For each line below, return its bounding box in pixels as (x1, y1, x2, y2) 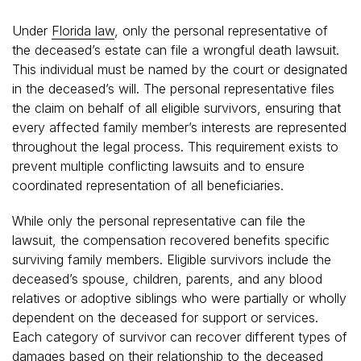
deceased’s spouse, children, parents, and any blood (12, 270, 322, 287)
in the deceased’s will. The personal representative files (12, 80, 334, 97)
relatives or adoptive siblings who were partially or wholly (12, 289, 346, 306)
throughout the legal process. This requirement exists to (12, 138, 338, 155)
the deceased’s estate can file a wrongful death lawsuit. (12, 41, 339, 58)
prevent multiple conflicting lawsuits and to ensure (12, 157, 305, 174)
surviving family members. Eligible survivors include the (12, 251, 331, 268)
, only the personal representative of (114, 22, 328, 39)
